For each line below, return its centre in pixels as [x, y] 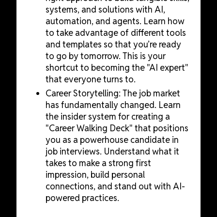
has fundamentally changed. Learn [113, 105]
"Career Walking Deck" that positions [117, 128]
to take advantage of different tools [116, 33]
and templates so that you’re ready [113, 45]
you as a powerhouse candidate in [112, 140]
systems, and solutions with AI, [105, 10]
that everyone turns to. [90, 79]
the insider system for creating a [108, 117]
